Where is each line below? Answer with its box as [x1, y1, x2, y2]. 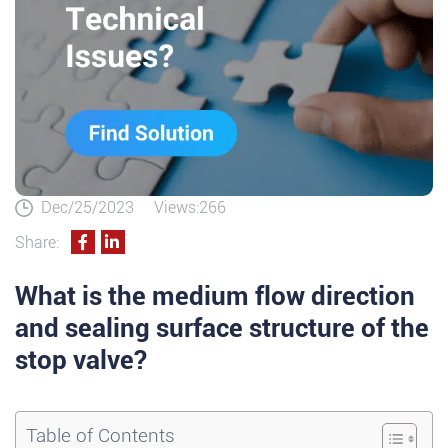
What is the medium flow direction [15, 281, 415, 312]
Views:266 [154, 198, 226, 218]
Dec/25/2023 [41, 198, 134, 218]
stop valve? [15, 345, 147, 376]
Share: [15, 233, 59, 253]
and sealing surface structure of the [15, 313, 429, 344]
